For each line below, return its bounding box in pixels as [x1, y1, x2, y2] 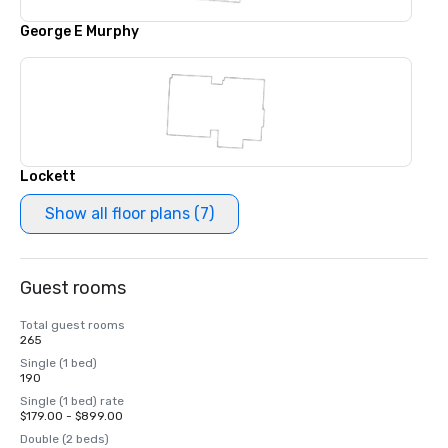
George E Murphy [20, 23, 139, 40]
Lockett [20, 168, 76, 185]
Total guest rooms [20, 318, 125, 332]
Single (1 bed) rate [20, 394, 124, 408]
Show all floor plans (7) [45, 204, 214, 223]
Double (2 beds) [20, 432, 109, 446]
